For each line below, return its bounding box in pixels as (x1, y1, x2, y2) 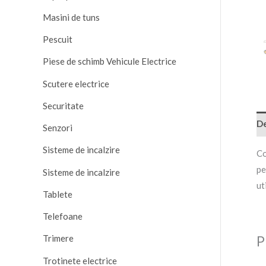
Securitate (43, 100, 84, 111)
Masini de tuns (43, 11, 100, 23)
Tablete (43, 188, 72, 199)
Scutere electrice (43, 78, 109, 89)
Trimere (43, 233, 74, 244)
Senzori (43, 122, 72, 134)
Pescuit (43, 34, 72, 45)
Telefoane (43, 211, 83, 222)
